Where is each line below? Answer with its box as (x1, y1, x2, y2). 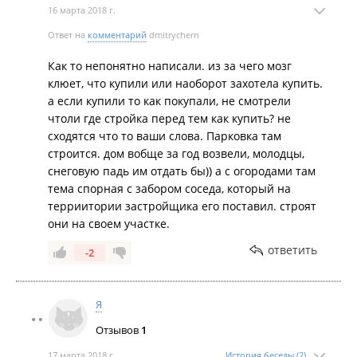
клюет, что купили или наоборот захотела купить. (48, 76, 323, 91)
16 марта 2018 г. (48, 4, 116, 16)
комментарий (88, 29, 147, 41)
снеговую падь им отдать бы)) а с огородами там (48, 163, 316, 178)
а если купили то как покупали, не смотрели (48, 93, 291, 108)
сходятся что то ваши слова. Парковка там (48, 128, 281, 143)
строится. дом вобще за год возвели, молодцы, (48, 146, 304, 161)
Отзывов (96, 323, 141, 337)
